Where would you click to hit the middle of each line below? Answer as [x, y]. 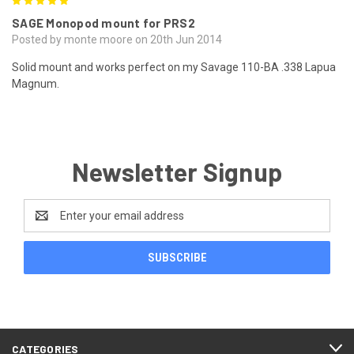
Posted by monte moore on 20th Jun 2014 [117, 39]
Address [45, 223]
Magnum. [36, 83]
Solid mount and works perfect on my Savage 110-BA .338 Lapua [174, 67]
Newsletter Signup [177, 171]
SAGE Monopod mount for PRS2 [104, 23]
